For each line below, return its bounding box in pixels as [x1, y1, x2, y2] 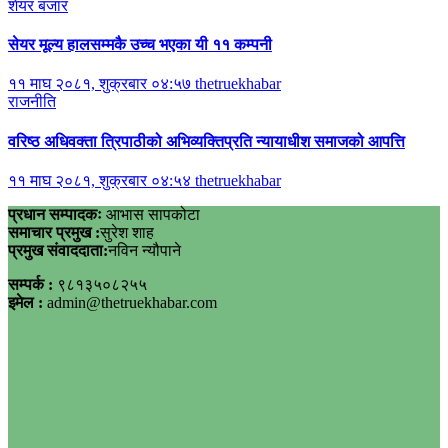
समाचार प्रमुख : [8, 223, 100, 241]
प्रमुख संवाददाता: [8, 241, 108, 259]
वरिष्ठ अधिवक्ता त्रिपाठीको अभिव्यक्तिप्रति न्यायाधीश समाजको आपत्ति [8, 132, 405, 150]
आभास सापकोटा [102, 205, 200, 223]
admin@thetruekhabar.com [47, 293, 217, 311]
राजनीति [8, 93, 56, 111]
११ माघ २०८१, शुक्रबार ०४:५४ [8, 171, 195, 189]
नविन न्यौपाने [108, 241, 181, 259]
